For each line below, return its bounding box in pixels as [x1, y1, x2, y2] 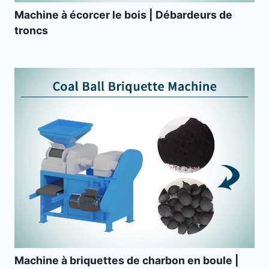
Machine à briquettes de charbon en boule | [14, 254, 239, 267]
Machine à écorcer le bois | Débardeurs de [14, 8, 232, 21]
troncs [14, 24, 48, 37]
